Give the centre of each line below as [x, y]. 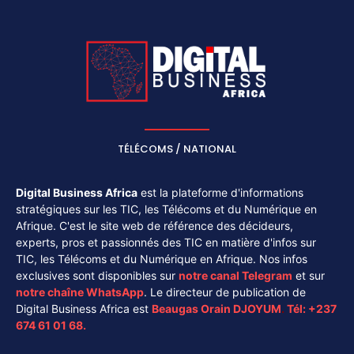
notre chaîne [51, 292]
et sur [309, 275]
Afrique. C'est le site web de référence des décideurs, [154, 225]
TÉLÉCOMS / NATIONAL [177, 149]
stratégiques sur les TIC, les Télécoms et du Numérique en [166, 209]
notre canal [210, 275]
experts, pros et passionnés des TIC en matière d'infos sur [166, 242]
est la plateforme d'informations [220, 192]
